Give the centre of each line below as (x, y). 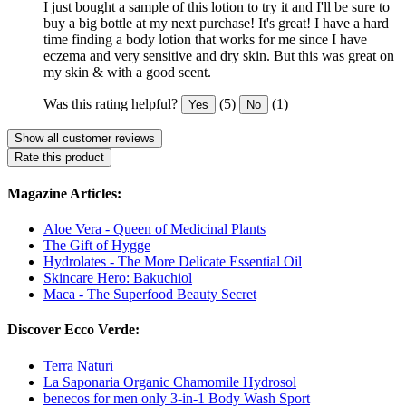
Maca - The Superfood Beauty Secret (150, 295)
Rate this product (59, 157)
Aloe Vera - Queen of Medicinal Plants (155, 229)
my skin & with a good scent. (127, 72)
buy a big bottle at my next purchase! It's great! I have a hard (216, 23)
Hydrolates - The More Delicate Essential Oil (173, 262)
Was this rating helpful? (111, 103)
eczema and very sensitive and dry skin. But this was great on (219, 55)
